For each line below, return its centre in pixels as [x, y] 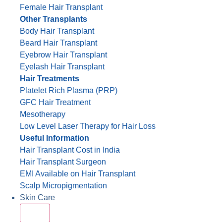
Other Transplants [54, 19]
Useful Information [55, 138]
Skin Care [37, 197]
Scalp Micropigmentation [63, 186]
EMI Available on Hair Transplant [78, 174]
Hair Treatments [50, 79]
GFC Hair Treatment [55, 102]
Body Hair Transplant [57, 31]
